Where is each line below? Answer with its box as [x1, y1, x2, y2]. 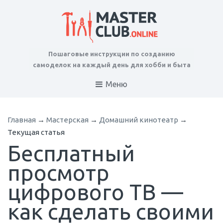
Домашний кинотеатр [99, 115, 178, 124]
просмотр [7, 160, 110, 185]
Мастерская [46, 115, 89, 124]
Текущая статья [7, 128, 65, 137]
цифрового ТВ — [7, 180, 183, 205]
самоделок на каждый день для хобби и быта [32, 61, 191, 68]
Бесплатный [7, 141, 135, 166]
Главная [7, 115, 36, 124]
